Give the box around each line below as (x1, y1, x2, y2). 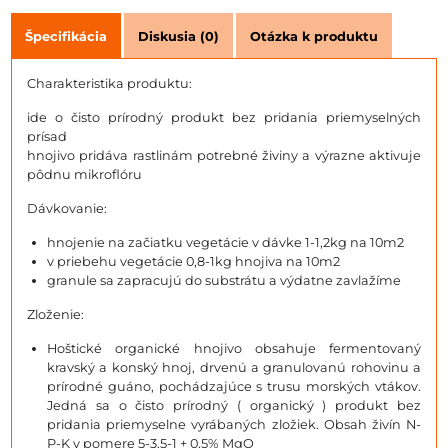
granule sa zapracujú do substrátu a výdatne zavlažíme (47, 272, 401, 288)
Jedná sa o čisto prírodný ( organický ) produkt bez (47, 397, 421, 413)
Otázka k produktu (250, 28, 378, 44)
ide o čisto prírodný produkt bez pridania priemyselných (27, 109, 421, 125)
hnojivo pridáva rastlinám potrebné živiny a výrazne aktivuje (27, 147, 421, 163)
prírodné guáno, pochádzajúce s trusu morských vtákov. (47, 378, 421, 394)
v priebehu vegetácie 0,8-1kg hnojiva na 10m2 (47, 253, 340, 269)
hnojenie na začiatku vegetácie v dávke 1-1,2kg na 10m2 (47, 234, 404, 250)
